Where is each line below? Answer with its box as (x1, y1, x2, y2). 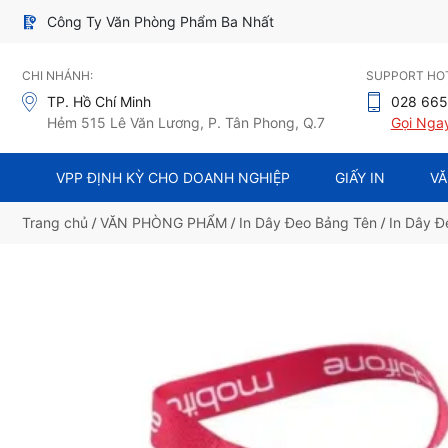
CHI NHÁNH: (22, 68, 93, 84)
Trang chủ (22, 213, 88, 231)
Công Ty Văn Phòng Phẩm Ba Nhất (47, 13, 274, 31)
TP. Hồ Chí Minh (47, 93, 151, 111)
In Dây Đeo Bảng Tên (239, 213, 377, 231)
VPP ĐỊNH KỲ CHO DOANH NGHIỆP (56, 168, 291, 186)
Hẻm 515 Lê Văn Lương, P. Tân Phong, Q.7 (47, 114, 325, 132)
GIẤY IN (335, 168, 386, 186)
